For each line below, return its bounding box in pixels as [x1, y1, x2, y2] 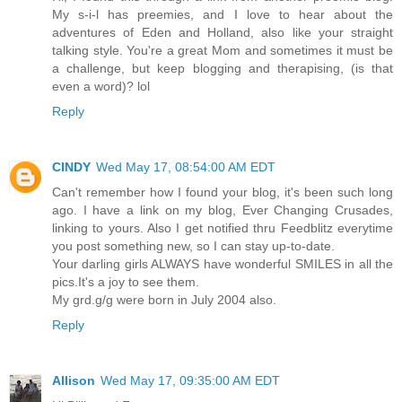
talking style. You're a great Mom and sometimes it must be [52, 42, 393, 57]
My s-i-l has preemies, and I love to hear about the [52, 6, 393, 22]
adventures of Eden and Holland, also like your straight [52, 24, 393, 39]
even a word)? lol [52, 78, 150, 93]
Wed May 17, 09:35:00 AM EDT [100, 372, 280, 388]
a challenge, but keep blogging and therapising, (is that [52, 60, 393, 75]
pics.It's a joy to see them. [52, 274, 199, 289]
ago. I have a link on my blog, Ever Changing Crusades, [52, 202, 393, 217]
